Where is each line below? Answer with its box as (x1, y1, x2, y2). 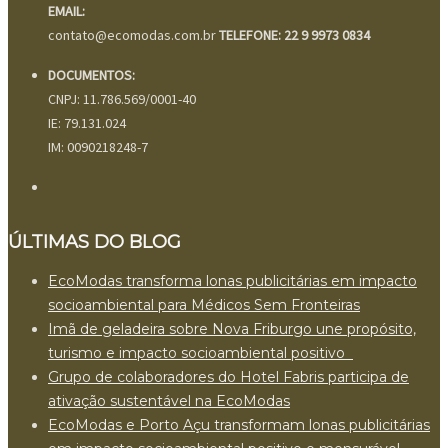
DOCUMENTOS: (48, 65, 135, 84)
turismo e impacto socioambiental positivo (48, 343, 353, 362)
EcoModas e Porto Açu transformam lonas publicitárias (48, 415, 430, 434)
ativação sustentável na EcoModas (48, 391, 290, 410)
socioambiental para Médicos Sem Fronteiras (48, 295, 360, 314)
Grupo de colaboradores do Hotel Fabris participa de (48, 367, 409, 386)
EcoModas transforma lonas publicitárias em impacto (48, 271, 417, 290)
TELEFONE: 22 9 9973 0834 (219, 25, 370, 44)
